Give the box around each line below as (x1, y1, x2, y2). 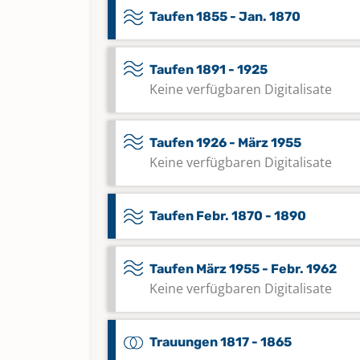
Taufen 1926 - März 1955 (149, 135, 301, 150)
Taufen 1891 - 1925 (149, 62, 268, 77)
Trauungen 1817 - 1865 (149, 334, 292, 350)
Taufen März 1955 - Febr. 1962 (149, 261, 337, 276)
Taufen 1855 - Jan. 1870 (149, 9, 301, 24)
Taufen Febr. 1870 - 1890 (149, 208, 306, 223)
